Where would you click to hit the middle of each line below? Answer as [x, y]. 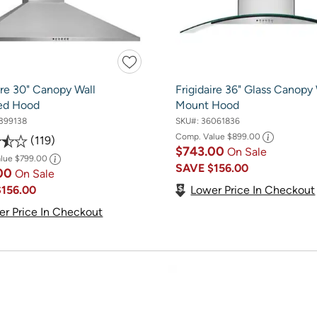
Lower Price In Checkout [253, 190]
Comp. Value [201, 137]
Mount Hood [207, 105]
